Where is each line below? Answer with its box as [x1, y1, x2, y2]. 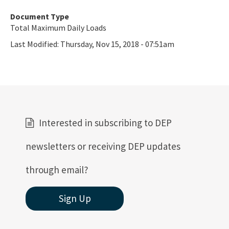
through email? [26, 164, 88, 176]
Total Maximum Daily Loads [10, 22, 106, 33]
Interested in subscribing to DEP [39, 117, 172, 129]
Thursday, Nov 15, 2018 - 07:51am [60, 39, 174, 49]
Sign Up [58, 192, 91, 204]
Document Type [10, 11, 69, 21]
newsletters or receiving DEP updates [26, 140, 180, 152]
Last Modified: [10, 39, 60, 49]
